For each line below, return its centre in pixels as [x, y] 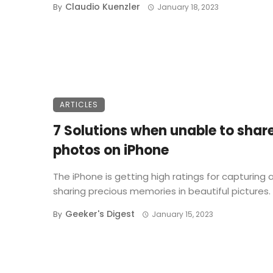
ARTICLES [79, 105]
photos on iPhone [111, 151]
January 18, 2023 [188, 7]
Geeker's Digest [100, 214]
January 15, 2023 [182, 214]
